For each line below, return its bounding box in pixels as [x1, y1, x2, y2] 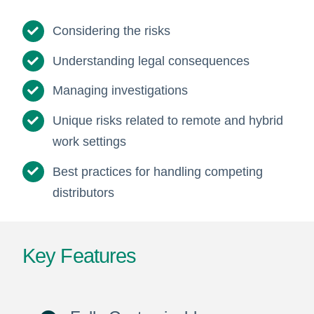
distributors [53, 185, 115, 200]
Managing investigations [53, 83, 189, 98]
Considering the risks [53, 24, 171, 39]
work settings [53, 135, 127, 149]
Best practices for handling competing [53, 164, 264, 179]
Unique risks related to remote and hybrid [53, 114, 284, 128]
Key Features [22, 244, 137, 267]
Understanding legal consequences [53, 53, 250, 68]
